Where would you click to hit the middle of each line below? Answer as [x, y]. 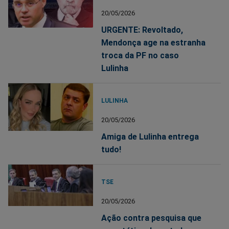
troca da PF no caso [140, 56]
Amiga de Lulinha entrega [150, 137]
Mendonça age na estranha [154, 43]
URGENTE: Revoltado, [142, 30]
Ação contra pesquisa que [152, 218]
